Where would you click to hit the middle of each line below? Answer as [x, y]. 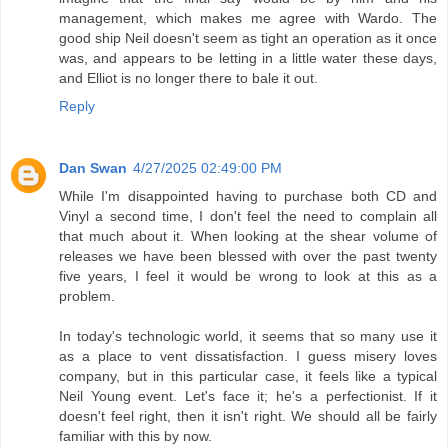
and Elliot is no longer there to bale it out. [188, 77]
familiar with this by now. [135, 435]
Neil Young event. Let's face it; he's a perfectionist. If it [248, 395]
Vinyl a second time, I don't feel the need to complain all [248, 215]
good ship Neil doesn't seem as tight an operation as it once [248, 37]
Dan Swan [93, 167]
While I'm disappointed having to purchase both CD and [248, 195]
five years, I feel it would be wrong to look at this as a [248, 275]
